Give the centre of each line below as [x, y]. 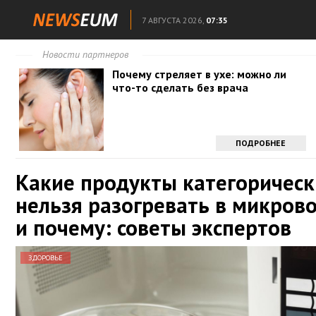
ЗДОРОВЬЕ [45, 258]
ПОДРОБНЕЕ [261, 143]
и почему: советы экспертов [153, 227]
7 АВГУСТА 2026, [173, 20]
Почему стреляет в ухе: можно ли [200, 74]
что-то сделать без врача [181, 87]
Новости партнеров [85, 54]
